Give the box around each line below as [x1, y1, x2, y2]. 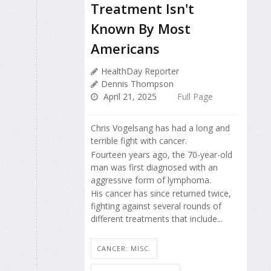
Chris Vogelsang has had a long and [91, 122, 230, 134]
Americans [91, 39, 160, 58]
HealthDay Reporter [101, 65, 179, 77]
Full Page [177, 91, 213, 103]
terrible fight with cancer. [91, 135, 187, 147]
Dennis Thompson [101, 78, 174, 90]
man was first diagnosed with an [91, 161, 218, 173]
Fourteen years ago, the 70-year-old [91, 148, 232, 160]
